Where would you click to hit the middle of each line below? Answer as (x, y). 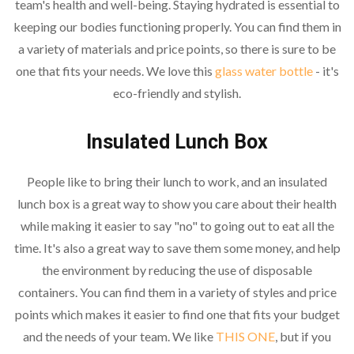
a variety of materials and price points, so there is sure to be (177, 48)
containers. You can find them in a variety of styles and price (177, 292)
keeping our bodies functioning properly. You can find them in (177, 26)
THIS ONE (245, 336)
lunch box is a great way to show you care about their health (177, 203)
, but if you (303, 336)
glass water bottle (264, 70)
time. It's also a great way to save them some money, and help (177, 247)
